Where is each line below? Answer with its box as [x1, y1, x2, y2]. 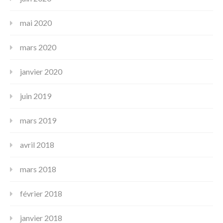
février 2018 [20, 188, 62, 198]
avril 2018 [20, 139, 54, 149]
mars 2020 [20, 42, 56, 52]
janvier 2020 [20, 66, 62, 76]
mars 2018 [20, 164, 56, 174]
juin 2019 [20, 91, 51, 101]
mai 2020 [20, 17, 52, 27]
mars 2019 [20, 115, 56, 125]
